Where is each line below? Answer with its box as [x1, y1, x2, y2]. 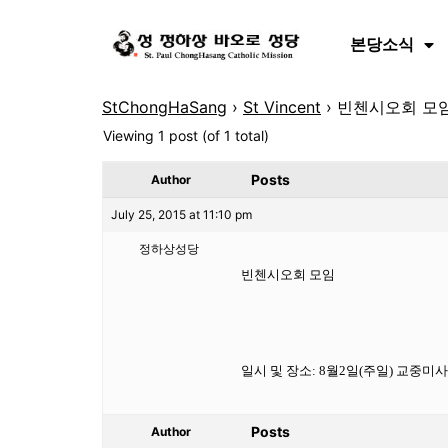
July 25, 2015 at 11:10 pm [111, 207, 252, 222]
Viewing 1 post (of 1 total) [103, 127, 269, 144]
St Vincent [243, 97, 321, 117]
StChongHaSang [102, 97, 227, 117]
